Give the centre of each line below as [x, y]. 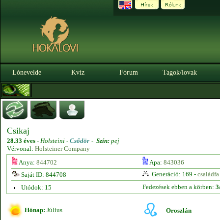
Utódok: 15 [36, 187]
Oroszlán [179, 210]
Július [54, 210]
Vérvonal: [21, 149]
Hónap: [35, 210]
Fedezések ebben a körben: [179, 187]
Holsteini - [55, 141]
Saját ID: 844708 [43, 175]
